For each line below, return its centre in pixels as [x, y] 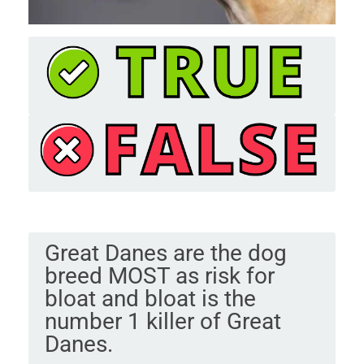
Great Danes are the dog [165, 253]
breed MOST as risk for [159, 276]
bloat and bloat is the [150, 299]
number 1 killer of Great [162, 322]
